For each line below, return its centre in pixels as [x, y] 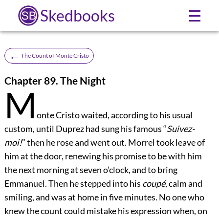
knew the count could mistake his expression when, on [106, 210]
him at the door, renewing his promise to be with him [103, 156]
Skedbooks [77, 15]
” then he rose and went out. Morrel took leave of [113, 142]
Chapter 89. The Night [55, 80]
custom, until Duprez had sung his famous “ [85, 128]
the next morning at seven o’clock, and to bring [91, 169]
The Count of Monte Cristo [55, 55]
